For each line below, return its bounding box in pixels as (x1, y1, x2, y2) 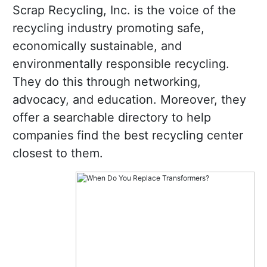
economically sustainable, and (13, 39, 182, 54)
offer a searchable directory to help (13, 110, 211, 125)
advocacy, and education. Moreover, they (13, 92, 246, 107)
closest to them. (13, 146, 103, 161)
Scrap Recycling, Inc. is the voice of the (13, 3, 236, 18)
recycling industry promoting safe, (13, 21, 204, 36)
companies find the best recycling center (13, 128, 243, 143)
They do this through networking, (13, 74, 201, 89)
